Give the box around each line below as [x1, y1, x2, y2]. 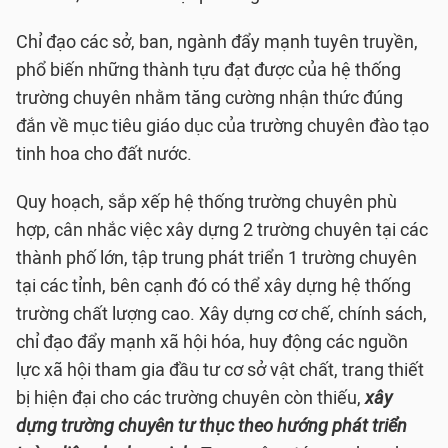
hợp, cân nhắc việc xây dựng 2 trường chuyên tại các [16, 219, 428, 241]
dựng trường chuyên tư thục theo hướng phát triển [16, 415, 407, 437]
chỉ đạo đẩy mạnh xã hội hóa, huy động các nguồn [16, 331, 408, 353]
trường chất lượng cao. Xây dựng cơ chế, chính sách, [16, 303, 427, 325]
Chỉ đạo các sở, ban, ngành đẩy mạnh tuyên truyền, [16, 31, 418, 53]
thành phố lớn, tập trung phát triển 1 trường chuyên [16, 247, 417, 269]
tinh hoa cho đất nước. [16, 143, 192, 165]
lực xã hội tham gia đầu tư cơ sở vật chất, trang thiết [16, 359, 424, 381]
